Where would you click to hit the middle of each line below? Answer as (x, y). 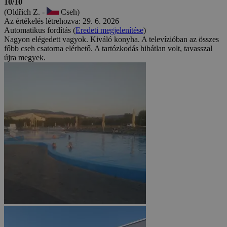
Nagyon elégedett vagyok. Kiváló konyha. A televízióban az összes (111, 39)
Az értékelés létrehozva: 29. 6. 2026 (62, 21)
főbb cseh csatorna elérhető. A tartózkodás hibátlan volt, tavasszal (108, 48)
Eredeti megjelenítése (109, 30)
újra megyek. (25, 57)
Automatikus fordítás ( (40, 30)
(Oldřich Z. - (25, 12)
